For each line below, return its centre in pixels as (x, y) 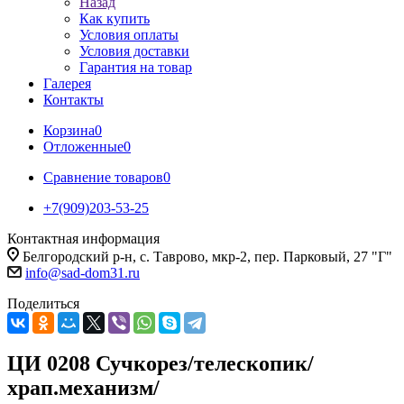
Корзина (69, 130)
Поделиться (43, 303)
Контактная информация (83, 239)
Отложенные (83, 147)
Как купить (115, 18)
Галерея (67, 83)
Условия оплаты (129, 35)
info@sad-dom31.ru (83, 273)
